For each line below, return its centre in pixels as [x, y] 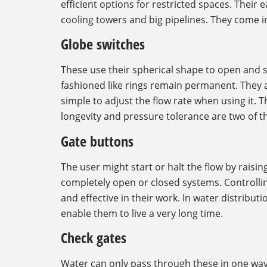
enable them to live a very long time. [142, 213]
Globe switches [103, 44]
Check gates [94, 238]
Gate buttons [97, 141]
